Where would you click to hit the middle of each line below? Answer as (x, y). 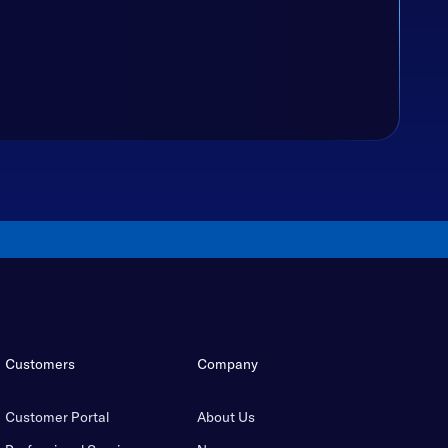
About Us (225, 417)
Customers (39, 364)
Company (227, 364)
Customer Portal (56, 417)
